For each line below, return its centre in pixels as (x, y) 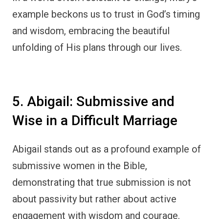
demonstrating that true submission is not (102, 183)
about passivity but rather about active (94, 199)
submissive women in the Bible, (80, 166)
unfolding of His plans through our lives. (97, 47)
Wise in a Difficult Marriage (95, 120)
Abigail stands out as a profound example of (107, 149)
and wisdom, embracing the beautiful (91, 31)
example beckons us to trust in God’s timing (106, 14)
